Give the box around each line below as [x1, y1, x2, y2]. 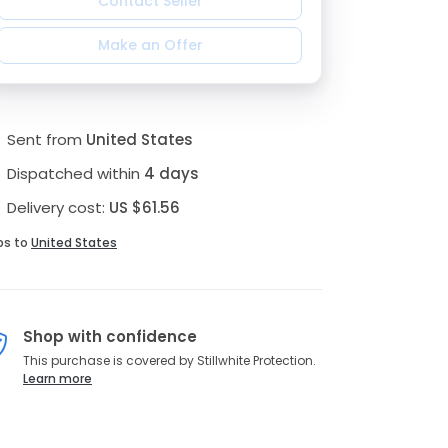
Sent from [6, 129, 86, 150]
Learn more [23, 369, 92, 387]
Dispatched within [6, 163, 144, 184]
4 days [143, 163, 199, 184]
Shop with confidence [23, 326, 197, 347]
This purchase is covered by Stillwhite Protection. [23, 351, 316, 369]
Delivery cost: [6, 197, 109, 218]
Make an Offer [97, 35, 203, 56]
